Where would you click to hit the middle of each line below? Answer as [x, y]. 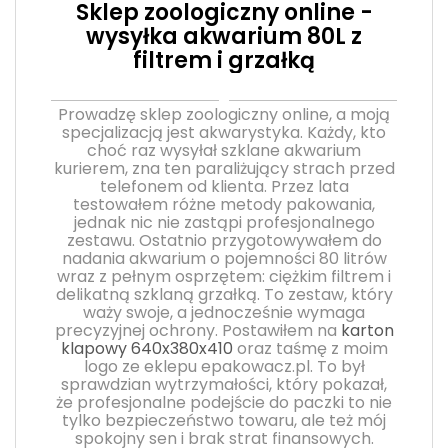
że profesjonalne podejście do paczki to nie [224, 402]
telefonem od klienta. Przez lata [224, 186]
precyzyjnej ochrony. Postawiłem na [197, 330]
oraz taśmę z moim [310, 348]
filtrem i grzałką [224, 60]
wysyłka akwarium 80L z [224, 36]
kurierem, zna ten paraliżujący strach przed [224, 168]
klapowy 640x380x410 [146, 348]
